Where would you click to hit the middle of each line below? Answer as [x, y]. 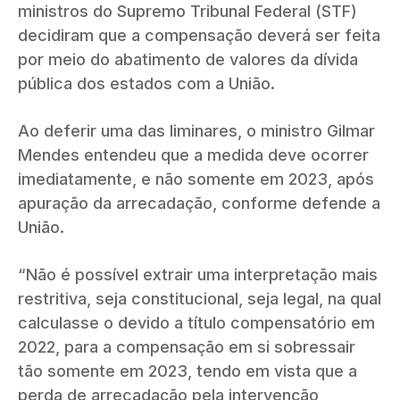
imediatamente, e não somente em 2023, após [196, 179]
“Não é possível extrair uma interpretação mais [198, 274]
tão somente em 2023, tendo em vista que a [187, 371]
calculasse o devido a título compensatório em [196, 322]
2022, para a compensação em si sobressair [187, 346]
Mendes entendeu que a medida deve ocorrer [193, 154]
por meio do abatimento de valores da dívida [188, 59]
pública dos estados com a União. [146, 83]
